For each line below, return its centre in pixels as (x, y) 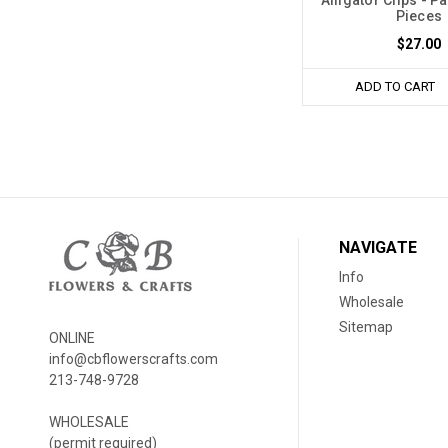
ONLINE (72, 337)
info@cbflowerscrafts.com (133, 358)
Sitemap (366, 326)
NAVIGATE (378, 247)
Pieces (419, 15)
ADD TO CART (395, 86)
